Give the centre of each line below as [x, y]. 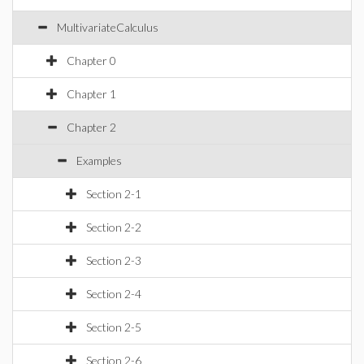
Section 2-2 [114, 227]
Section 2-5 [114, 327]
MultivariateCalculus [108, 27]
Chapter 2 [91, 127]
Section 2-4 [114, 294]
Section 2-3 [114, 260]
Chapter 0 [91, 61]
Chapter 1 [91, 94]
